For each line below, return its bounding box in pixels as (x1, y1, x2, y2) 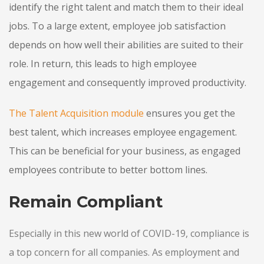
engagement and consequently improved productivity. (9, 76, 246, 90)
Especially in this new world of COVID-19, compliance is (9, 227, 249, 240)
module (108, 107, 144, 120)
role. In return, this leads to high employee (9, 57, 197, 71)
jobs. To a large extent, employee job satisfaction (9, 19, 226, 33)
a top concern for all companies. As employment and (9, 246, 239, 259)
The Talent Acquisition (9, 107, 108, 120)
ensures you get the (144, 107, 235, 120)
